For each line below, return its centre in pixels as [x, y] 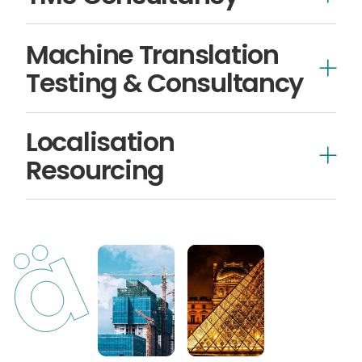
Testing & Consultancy [164, 82]
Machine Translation [152, 54]
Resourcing [95, 170]
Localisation [100, 141]
